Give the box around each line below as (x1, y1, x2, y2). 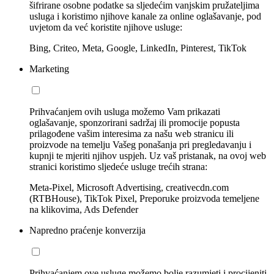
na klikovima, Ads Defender (29, 204, 138, 215)
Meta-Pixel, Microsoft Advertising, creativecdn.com (29, 182, 229, 193)
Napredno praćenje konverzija (29, 224, 146, 235)
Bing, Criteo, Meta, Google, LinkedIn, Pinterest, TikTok (29, 42, 246, 53)
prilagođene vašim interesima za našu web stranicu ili (29, 128, 234, 139)
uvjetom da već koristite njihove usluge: (29, 21, 182, 32)
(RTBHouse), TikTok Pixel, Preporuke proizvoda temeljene (29, 193, 259, 204)
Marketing (29, 63, 69, 74)
